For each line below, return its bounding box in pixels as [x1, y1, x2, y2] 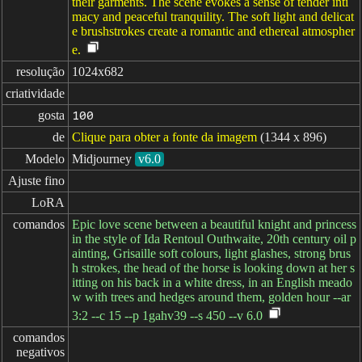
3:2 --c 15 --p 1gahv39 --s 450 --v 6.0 [72, 309, 263, 322]
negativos [16, 345, 65, 359]
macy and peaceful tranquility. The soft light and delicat [72, 10, 354, 23]
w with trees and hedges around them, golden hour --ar [72, 290, 351, 304]
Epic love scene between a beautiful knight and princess [72, 217, 356, 231]
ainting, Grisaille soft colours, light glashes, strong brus [72, 246, 351, 260]
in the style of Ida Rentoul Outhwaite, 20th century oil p [72, 232, 356, 246]
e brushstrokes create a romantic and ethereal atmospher [72, 24, 355, 38]
